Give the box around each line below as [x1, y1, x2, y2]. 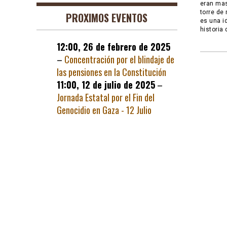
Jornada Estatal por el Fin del [57, 91, 155, 104]
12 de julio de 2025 [82, 78, 155, 91]
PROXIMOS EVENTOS [66, 10, 148, 25]
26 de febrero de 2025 [83, 40, 170, 53]
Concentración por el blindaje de [64, 53, 174, 66]
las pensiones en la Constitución [57, 65, 166, 79]
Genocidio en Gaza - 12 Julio [57, 103, 152, 117]
